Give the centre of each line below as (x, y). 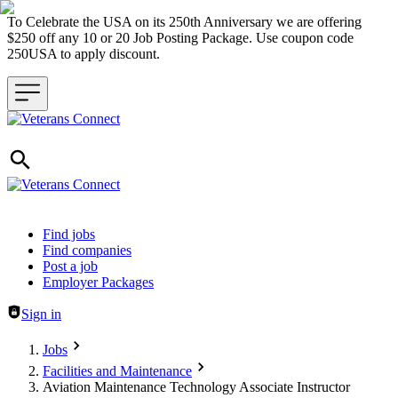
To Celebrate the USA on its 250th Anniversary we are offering (184, 22)
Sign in (41, 314)
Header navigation (58, 233)
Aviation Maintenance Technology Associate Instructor (196, 387)
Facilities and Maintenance (117, 371)
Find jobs (69, 234)
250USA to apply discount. (87, 54)
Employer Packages (98, 282)
